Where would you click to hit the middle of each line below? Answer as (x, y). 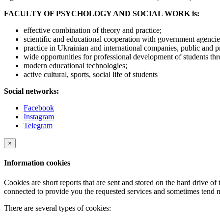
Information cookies (37, 163)
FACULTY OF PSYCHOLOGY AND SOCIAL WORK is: (102, 13)
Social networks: (31, 91)
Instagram (39, 116)
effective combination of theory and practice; (93, 30)
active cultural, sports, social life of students (91, 74)
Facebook (39, 108)
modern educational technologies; (75, 65)
